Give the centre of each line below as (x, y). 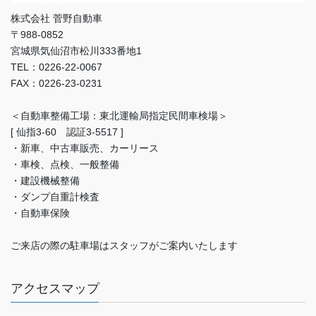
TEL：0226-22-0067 (56, 67)
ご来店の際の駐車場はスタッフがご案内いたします (124, 246)
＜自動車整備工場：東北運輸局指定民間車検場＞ (119, 116)
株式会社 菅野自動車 (56, 19)
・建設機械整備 (45, 181)
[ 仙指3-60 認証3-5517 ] (67, 132)
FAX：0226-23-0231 (56, 84)
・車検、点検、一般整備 (65, 165)
